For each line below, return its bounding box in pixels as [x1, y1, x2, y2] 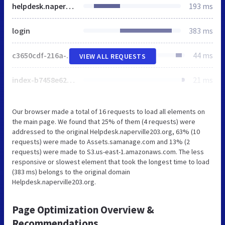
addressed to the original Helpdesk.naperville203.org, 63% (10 [12, 127, 200, 136]
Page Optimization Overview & [12, 202, 154, 216]
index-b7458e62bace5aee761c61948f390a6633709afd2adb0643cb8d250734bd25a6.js [67, 74, 75, 85]
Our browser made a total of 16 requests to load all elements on [12, 106, 205, 116]
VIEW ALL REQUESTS [79, 51, 146, 61]
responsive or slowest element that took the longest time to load [12, 157, 209, 166]
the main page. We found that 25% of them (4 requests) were [12, 117, 195, 126]
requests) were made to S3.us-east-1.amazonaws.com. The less [12, 147, 204, 156]
